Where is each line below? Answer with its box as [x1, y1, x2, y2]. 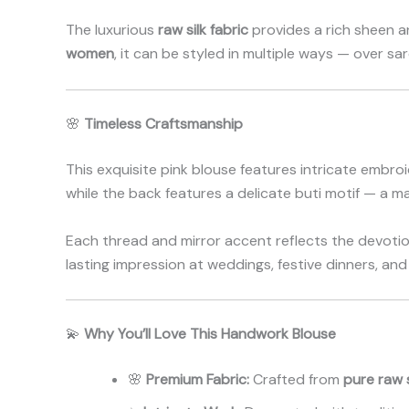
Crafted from [249, 370, 343, 390]
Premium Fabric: [146, 370, 249, 390]
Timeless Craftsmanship [84, 113, 243, 133]
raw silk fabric [158, 20, 248, 40]
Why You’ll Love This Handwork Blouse [84, 324, 336, 344]
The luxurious [66, 20, 158, 40]
